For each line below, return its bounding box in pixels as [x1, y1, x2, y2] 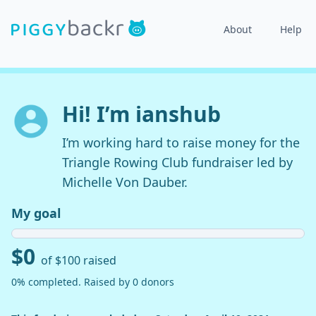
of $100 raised [41, 253, 116, 268]
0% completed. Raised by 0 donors [11, 275, 174, 288]
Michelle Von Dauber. [62, 174, 188, 190]
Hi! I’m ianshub [62, 99, 221, 128]
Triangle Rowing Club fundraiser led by [62, 154, 293, 171]
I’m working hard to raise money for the [62, 134, 300, 151]
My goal [11, 205, 61, 221]
